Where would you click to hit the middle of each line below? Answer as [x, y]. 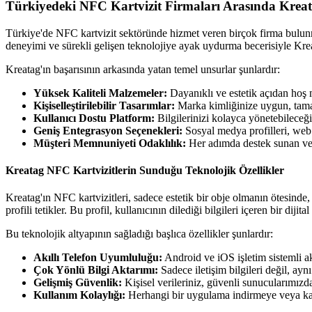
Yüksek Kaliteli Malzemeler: [100, 93]
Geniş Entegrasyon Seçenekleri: [108, 130]
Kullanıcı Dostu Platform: [94, 118]
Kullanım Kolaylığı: [79, 295]
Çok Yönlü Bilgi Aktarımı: [96, 270]
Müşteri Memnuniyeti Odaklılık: [110, 143]
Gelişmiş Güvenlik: [78, 283]
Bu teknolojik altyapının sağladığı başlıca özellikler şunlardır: [139, 234]
